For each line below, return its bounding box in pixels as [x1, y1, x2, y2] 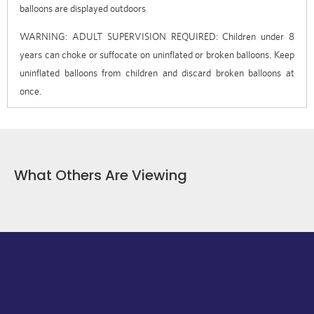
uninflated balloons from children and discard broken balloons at [20, 67, 294, 78]
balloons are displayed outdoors [20, 2, 146, 14]
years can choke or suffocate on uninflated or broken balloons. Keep [20, 48, 294, 60]
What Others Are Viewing [14, 165, 187, 185]
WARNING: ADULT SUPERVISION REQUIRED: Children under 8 [20, 30, 294, 42]
